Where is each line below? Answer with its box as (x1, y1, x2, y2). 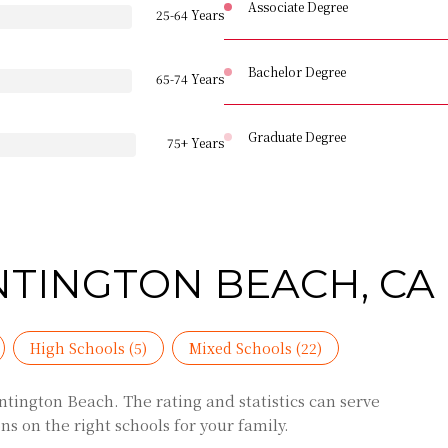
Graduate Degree (248, 128, 346, 145)
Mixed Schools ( (189, 337, 301, 358)
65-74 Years (156, 70, 224, 87)
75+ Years (167, 134, 224, 151)
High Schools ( (30, 337, 134, 358)
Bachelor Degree (248, 63, 346, 80)
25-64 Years (156, 6, 224, 23)
